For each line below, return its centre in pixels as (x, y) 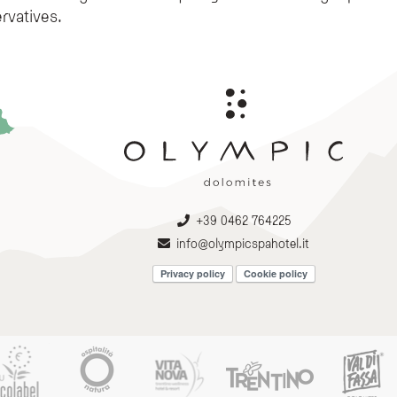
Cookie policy (275, 273)
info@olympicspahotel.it (243, 243)
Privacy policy (192, 273)
